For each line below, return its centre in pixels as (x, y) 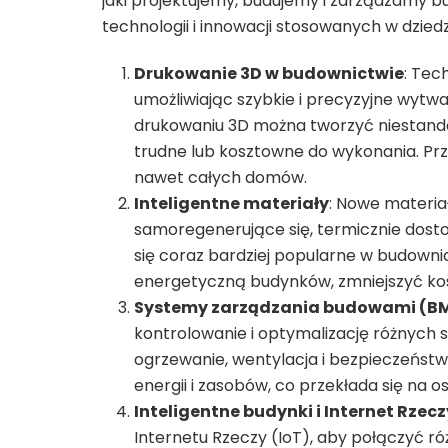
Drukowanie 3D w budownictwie (269, 73)
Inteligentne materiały (231, 203)
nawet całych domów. (220, 177)
